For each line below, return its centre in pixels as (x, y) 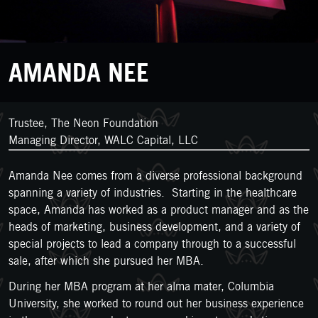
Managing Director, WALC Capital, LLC (103, 140)
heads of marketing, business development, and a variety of (154, 227)
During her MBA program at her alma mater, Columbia (141, 286)
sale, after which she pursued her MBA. (106, 261)
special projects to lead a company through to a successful (152, 244)
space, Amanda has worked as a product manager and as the (159, 210)
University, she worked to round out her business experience (156, 303)
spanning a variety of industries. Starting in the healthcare (153, 193)
